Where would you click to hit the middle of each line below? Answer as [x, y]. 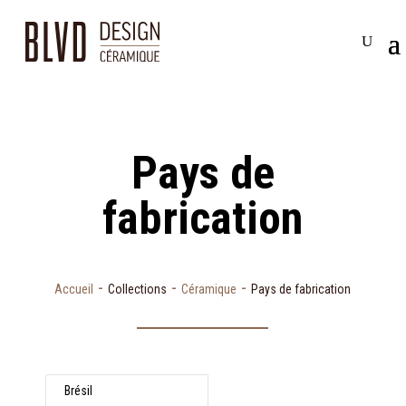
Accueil [74, 289]
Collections [138, 289]
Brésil [78, 390]
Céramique [209, 289]
